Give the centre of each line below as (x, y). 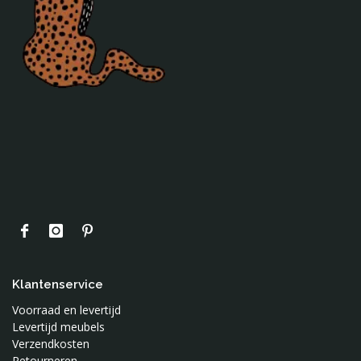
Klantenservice (58, 285)
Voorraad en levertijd (66, 310)
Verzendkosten (51, 344)
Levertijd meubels (58, 327)
